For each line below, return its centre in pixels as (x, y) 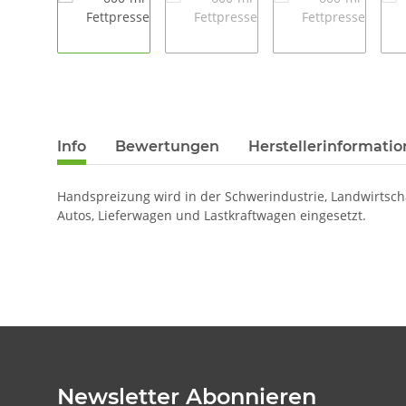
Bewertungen (167, 147)
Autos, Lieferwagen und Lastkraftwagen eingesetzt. (212, 216)
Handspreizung (106, 197)
